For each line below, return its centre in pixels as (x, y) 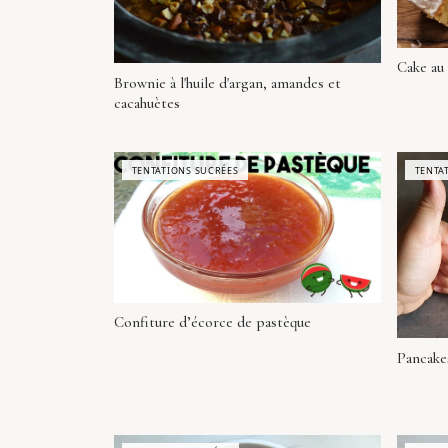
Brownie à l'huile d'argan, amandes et (227, 82)
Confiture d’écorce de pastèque (212, 322)
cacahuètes (147, 102)
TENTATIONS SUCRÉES (185, 170)
